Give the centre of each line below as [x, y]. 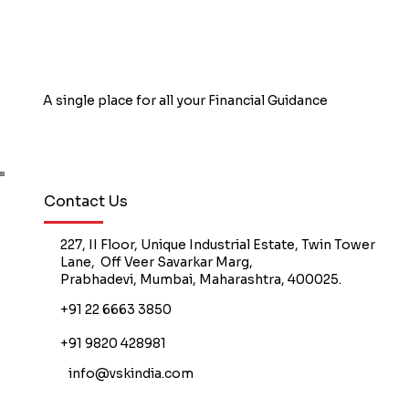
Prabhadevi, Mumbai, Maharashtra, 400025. [201, 279]
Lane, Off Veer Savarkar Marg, [157, 262]
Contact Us [85, 202]
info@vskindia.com [131, 373]
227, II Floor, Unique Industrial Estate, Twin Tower [218, 244]
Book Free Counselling [139, 147]
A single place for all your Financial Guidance [185, 100]
